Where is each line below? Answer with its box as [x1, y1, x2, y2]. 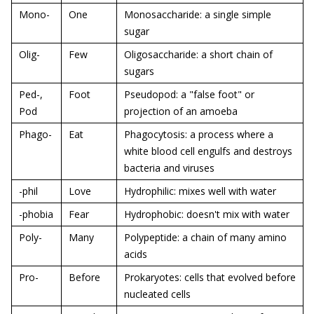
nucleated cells [124, 287, 191, 301]
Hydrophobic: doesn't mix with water [124, 207, 289, 221]
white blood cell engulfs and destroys [124, 144, 292, 158]
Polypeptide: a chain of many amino [124, 231, 287, 244]
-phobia [19, 207, 53, 221]
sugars [124, 64, 154, 78]
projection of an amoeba [124, 104, 238, 118]
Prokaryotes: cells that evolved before [124, 271, 296, 284]
